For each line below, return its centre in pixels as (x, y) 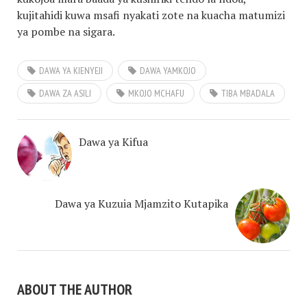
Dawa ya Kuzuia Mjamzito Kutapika (142, 204)
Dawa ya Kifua (113, 142)
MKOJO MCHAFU (156, 94)
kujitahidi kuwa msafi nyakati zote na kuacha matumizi (151, 15)
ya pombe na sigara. (66, 32)
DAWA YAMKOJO (168, 71)
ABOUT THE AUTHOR (75, 290)
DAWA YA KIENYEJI (71, 71)
